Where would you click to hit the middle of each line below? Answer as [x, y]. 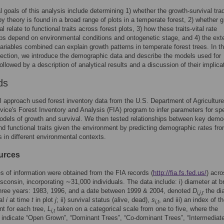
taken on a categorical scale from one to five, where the [136, 209]
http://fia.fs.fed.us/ [180, 173]
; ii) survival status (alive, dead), [104, 200]
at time [19, 200]
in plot [44, 200]
